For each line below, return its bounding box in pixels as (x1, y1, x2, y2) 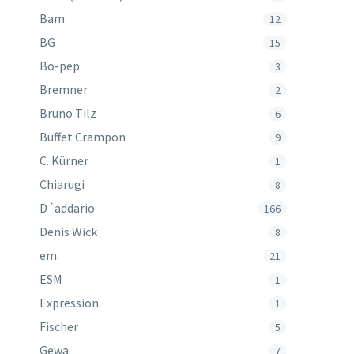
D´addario (40, 200, 96, 216)
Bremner (40, 81, 88, 97)
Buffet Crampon (40, 129, 126, 145)
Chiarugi (40, 176, 85, 192)
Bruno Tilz (40, 105, 97, 121)
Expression (40, 295, 100, 311)
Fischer (40, 318, 79, 334)
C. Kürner (40, 153, 89, 168)
